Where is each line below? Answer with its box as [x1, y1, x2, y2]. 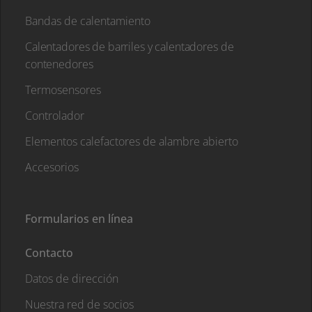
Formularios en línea [25, 210, 133, 226]
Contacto [25, 244, 73, 260]
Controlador [25, 107, 84, 123]
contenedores [25, 56, 93, 72]
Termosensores [25, 81, 101, 97]
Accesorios [25, 159, 79, 175]
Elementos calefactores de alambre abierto [25, 133, 238, 149]
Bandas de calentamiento [25, 13, 150, 29]
